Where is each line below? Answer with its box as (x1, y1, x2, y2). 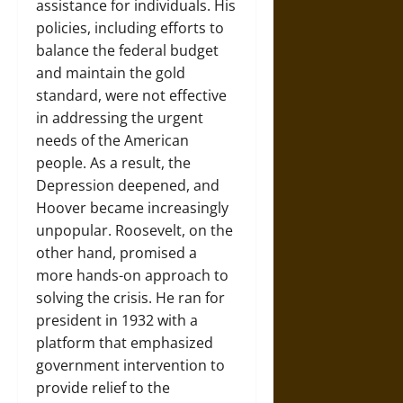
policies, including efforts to (36, 18, 224, 38)
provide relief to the (36, 378, 170, 398)
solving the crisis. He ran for (36, 288, 225, 308)
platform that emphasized (36, 333, 213, 353)
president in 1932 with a (36, 310, 198, 330)
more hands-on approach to (36, 265, 228, 285)
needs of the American (36, 130, 189, 150)
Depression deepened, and (36, 175, 219, 195)
